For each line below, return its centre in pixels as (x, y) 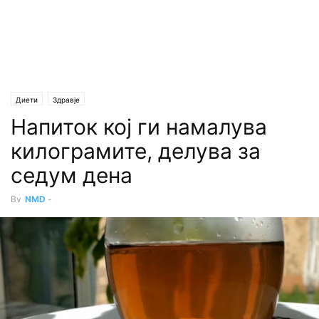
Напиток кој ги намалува (139, 127)
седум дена (72, 175)
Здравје (66, 100)
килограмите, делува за (136, 151)
